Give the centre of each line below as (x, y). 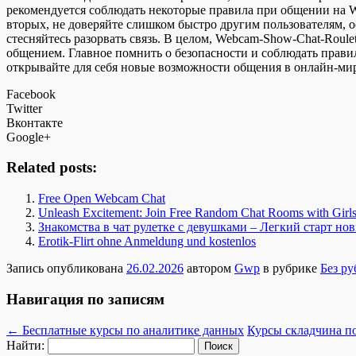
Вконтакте (35, 122)
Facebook (31, 94)
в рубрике (290, 269)
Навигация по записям (85, 299)
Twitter (24, 108)
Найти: (25, 345)
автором (209, 269)
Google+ (29, 137)
